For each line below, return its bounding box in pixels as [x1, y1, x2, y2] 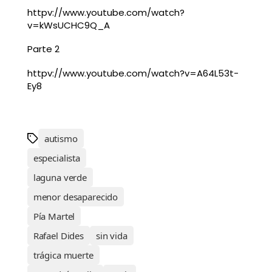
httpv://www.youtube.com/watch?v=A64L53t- [27, 67, 239, 80]
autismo [44, 132, 78, 145]
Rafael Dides [33, 229, 84, 242]
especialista [33, 152, 80, 165]
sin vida [96, 229, 127, 242]
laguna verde [33, 171, 87, 184]
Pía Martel [33, 210, 75, 223]
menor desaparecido [33, 191, 118, 203]
